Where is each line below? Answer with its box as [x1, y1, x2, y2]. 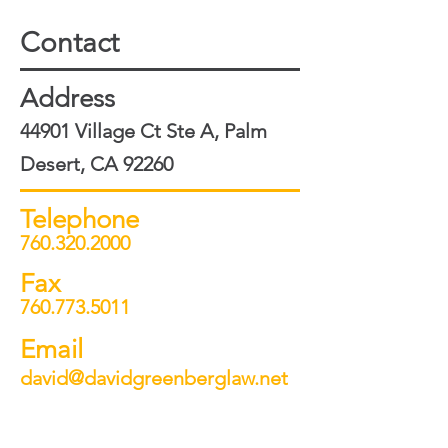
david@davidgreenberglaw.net [20, 366, 288, 390]
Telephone [20, 204, 139, 235]
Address [20, 83, 115, 114]
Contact [20, 26, 119, 59]
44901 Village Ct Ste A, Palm [20, 119, 267, 143]
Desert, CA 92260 [20, 152, 173, 176]
